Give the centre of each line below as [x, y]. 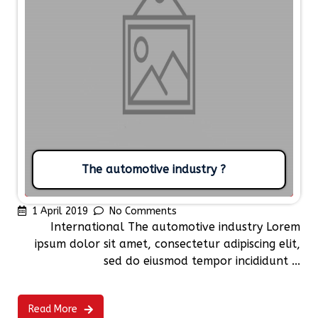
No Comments [143, 212]
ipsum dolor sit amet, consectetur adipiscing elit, [168, 244]
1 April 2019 [60, 212]
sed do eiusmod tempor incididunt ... [202, 261]
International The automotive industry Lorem [175, 227]
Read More [53, 309]
